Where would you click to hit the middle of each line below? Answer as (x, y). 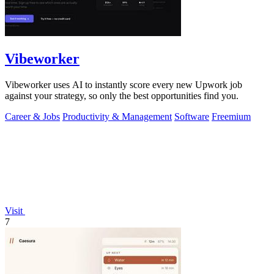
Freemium (231, 116)
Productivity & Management (117, 116)
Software (192, 116)
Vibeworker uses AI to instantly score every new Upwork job (124, 84)
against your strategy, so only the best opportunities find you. (122, 95)
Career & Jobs (32, 116)
